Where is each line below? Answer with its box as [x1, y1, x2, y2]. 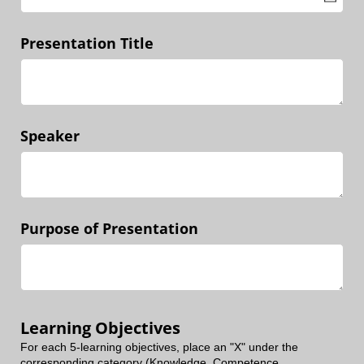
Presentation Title [20, 32, 154, 53]
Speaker [20, 125, 80, 145]
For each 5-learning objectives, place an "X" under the [20, 340, 298, 353]
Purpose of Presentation [20, 219, 198, 239]
